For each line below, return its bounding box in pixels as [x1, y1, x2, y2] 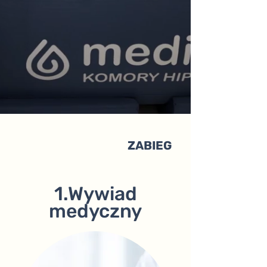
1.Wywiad [54, 182, 137, 205]
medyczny [49, 199, 142, 222]
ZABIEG [128, 138, 172, 153]
